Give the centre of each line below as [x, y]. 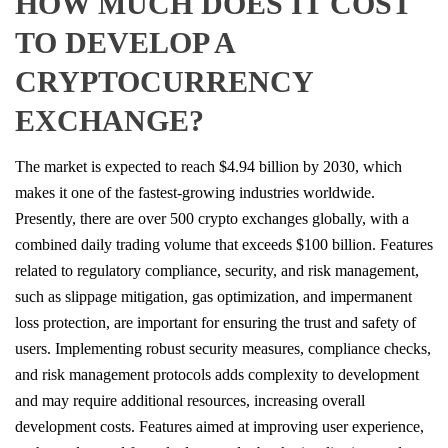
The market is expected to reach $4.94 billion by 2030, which [208, 166]
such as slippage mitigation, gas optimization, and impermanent [213, 296]
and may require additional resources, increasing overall [190, 400]
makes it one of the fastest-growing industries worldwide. [195, 192]
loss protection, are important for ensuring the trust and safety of [215, 322]
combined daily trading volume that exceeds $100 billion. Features [224, 244]
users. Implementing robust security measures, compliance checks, [223, 348]
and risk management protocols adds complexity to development [217, 374]
